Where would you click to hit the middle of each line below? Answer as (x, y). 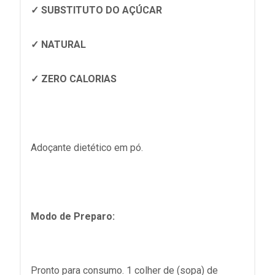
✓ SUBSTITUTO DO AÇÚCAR (96, 10)
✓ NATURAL (58, 45)
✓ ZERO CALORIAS (75, 79)
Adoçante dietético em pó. (87, 148)
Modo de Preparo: (73, 216)
